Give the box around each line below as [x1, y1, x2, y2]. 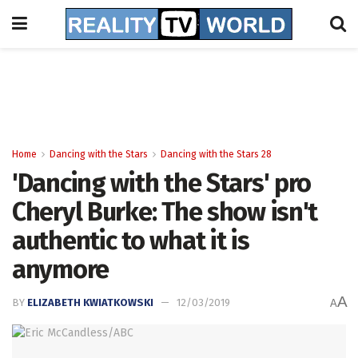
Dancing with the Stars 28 [161, 149, 272, 160]
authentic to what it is [12, 225, 249, 256]
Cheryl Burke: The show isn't [12, 197, 318, 227]
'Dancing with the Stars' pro [12, 168, 312, 198]
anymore [12, 254, 109, 284]
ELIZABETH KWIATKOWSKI [27, 296, 153, 309]
